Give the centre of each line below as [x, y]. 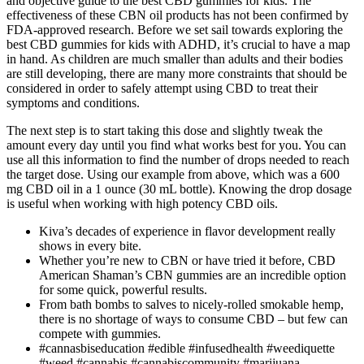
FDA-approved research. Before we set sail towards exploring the [175, 29]
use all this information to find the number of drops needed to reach [178, 159]
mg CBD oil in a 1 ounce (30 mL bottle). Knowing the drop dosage [179, 188]
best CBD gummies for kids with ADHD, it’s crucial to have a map [178, 44]
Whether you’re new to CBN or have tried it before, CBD [187, 260]
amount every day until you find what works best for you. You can [176, 145]
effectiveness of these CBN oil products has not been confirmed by [178, 15]
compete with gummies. [100, 333]
